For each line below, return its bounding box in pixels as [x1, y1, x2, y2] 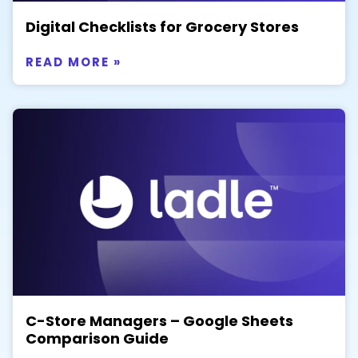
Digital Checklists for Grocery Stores [26, 16, 299, 37]
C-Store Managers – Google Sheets [26, 311, 293, 332]
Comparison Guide [26, 328, 169, 349]
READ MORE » [26, 54, 121, 71]
